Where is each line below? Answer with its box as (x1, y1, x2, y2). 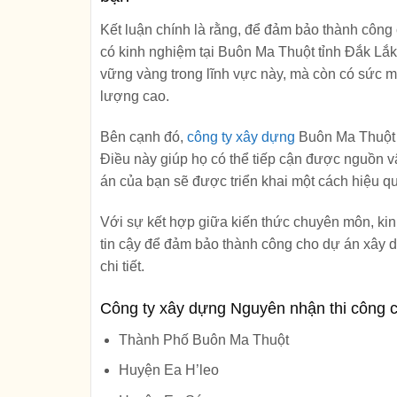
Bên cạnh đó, (100, 128, 187, 144)
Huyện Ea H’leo (118, 362, 219, 378)
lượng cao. (100, 89, 169, 105)
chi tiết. (100, 258, 144, 274)
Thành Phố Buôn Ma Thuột (118, 331, 289, 347)
